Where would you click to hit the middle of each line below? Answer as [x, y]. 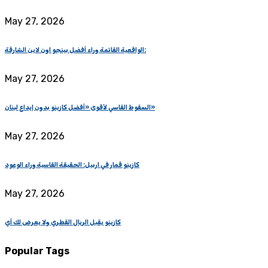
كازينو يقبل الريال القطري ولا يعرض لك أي [63, 222]
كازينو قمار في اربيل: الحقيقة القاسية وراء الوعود [72, 165]
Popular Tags [37, 251]
